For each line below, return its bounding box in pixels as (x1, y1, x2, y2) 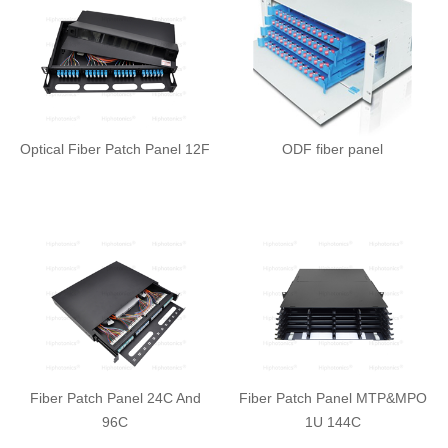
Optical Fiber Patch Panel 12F (20, 141, 211, 158)
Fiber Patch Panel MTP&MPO (238, 389, 427, 406)
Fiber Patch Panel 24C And (29, 389, 201, 406)
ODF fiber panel (282, 141, 383, 158)
